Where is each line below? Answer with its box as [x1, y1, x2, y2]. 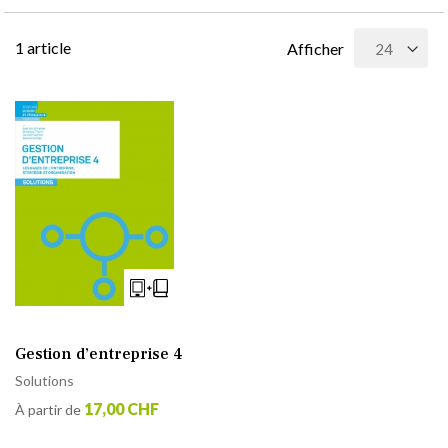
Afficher [287, 38, 344, 58]
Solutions [15, 371, 74, 389]
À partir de [15, 400, 81, 418]
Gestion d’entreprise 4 [15, 343, 183, 364]
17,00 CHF [84, 398, 159, 418]
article [24, 37, 71, 57]
